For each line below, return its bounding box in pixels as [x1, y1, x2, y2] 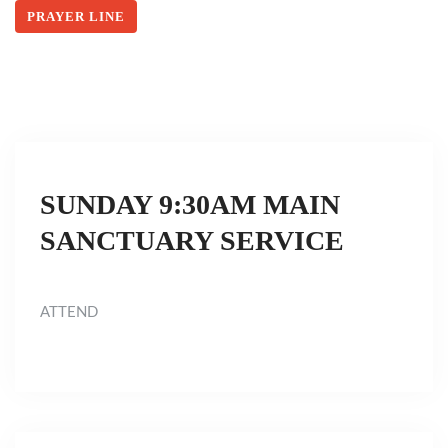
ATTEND [40, 305, 98, 320]
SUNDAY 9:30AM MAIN [40, 189, 340, 220]
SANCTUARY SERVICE [40, 225, 344, 256]
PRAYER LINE [27, 9, 125, 24]
